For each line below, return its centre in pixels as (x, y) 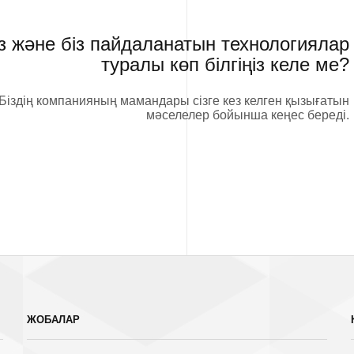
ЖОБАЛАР (53, 320)
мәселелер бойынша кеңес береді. (248, 115)
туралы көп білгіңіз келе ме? (226, 64)
